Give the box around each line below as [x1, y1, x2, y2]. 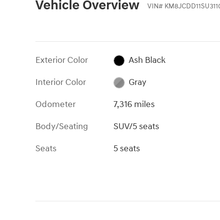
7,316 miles [113, 98, 155, 110]
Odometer [35, 98, 76, 110]
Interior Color [35, 76, 86, 88]
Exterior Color [35, 54, 88, 66]
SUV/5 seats [113, 120, 160, 132]
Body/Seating [35, 120, 88, 132]
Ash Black [128, 54, 165, 66]
